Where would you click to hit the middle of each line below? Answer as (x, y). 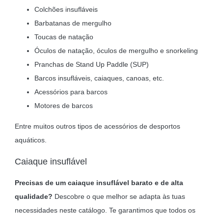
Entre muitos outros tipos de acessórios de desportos (97, 126)
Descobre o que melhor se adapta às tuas (120, 197)
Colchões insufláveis (66, 10)
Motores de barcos (63, 106)
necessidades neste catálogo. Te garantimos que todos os (105, 210)
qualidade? (34, 197)
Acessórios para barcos (71, 92)
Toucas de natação (64, 37)
